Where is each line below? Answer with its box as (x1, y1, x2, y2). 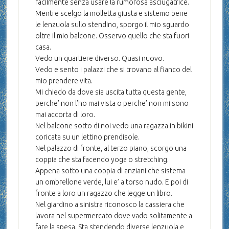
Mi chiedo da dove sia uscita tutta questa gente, (35, 88, 187, 96)
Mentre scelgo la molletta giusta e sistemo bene (35, 9, 188, 17)
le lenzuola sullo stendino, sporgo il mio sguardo (35, 20, 189, 29)
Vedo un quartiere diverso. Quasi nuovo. (35, 54, 164, 62)
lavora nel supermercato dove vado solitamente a (35, 212, 192, 220)
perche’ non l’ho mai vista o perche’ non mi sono (35, 99, 189, 107)
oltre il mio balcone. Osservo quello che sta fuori (35, 32, 189, 40)
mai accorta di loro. (35, 110, 95, 119)
